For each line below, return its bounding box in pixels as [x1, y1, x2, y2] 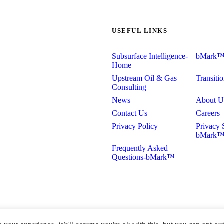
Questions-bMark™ [112, 152, 175, 161]
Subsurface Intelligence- [112, 51, 188, 60]
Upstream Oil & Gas [112, 73, 177, 82]
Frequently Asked [112, 143, 168, 152]
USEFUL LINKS [112, 26, 167, 34]
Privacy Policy [112, 121, 158, 130]
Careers [196, 108, 220, 117]
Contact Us [112, 108, 147, 117]
